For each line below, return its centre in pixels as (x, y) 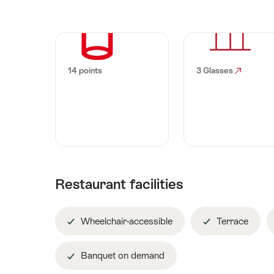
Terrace (231, 221)
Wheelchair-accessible (125, 221)
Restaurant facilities (119, 184)
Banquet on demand (121, 256)
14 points (85, 70)
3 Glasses (215, 70)
